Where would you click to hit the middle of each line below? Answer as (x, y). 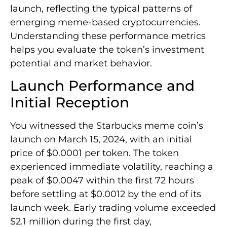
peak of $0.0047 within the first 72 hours (102, 181)
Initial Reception (70, 103)
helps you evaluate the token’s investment (107, 50)
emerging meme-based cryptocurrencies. (105, 23)
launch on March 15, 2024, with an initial (101, 140)
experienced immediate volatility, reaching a (112, 167)
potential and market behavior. (81, 64)
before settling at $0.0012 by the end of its (106, 194)
